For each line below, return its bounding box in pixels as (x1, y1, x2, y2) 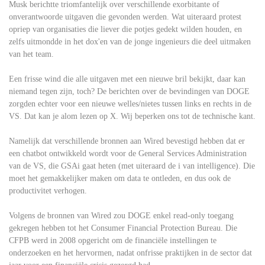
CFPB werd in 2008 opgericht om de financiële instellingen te (9, 236, 216, 245)
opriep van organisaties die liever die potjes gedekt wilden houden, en (9, 25, 242, 34)
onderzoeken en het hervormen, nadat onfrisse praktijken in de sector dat (9, 248, 252, 258)
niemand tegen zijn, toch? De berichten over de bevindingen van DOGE (9, 87, 250, 96)
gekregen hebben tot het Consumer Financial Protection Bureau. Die (9, 224, 237, 233)
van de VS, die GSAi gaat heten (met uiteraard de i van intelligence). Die (9, 161, 255, 171)
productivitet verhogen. (9, 186, 87, 196)
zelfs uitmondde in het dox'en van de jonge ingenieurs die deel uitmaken (9, 37, 251, 47)
